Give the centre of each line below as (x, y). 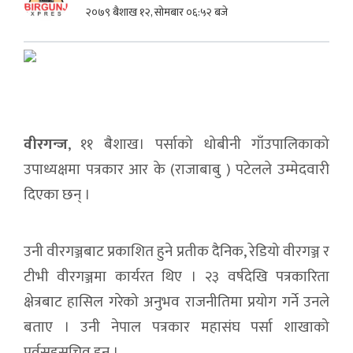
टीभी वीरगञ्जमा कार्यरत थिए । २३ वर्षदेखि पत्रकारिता (176, 277)
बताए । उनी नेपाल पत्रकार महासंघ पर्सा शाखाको (176, 327)
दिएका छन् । (57, 195)
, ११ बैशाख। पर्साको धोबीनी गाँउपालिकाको (199, 145)
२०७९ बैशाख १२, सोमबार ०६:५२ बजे (156, 12)
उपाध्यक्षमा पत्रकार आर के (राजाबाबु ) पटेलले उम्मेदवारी (176, 170)
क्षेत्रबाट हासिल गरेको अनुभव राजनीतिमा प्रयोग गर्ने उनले (176, 302)
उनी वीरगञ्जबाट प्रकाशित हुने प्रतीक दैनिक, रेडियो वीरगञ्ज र (176, 252)
